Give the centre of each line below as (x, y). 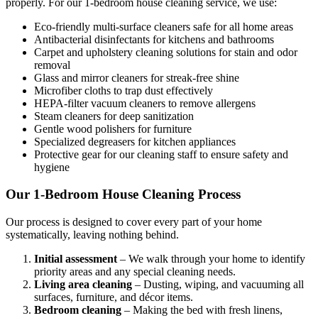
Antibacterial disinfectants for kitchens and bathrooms (154, 39)
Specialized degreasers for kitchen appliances (135, 141)
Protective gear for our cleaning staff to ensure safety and (161, 154)
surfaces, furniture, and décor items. (114, 297)
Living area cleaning (83, 285)
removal (52, 65)
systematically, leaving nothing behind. (92, 235)
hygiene (52, 167)
